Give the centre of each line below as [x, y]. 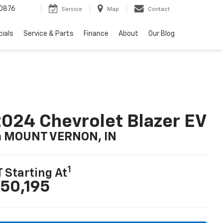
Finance [96, 34]
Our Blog [162, 34]
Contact [159, 9]
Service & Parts [49, 34]
